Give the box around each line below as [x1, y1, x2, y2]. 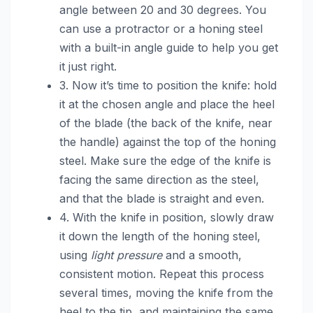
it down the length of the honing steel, [59, 228, 261, 243]
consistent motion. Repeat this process [59, 266, 264, 281]
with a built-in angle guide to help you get [59, 40, 278, 54]
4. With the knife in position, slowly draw [59, 210, 274, 224]
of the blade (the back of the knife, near [59, 115, 272, 130]
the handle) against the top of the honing [59, 134, 276, 149]
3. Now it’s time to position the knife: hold [59, 78, 277, 92]
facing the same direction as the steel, [59, 172, 259, 187]
